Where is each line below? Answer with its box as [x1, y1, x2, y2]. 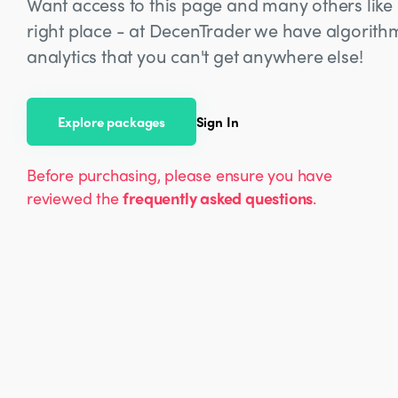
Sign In [195, 112, 239, 131]
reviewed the [27, 186, 123, 209]
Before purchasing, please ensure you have [27, 163, 332, 186]
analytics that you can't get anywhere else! [27, 42, 363, 68]
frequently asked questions [123, 186, 314, 209]
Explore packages [57, 112, 166, 131]
